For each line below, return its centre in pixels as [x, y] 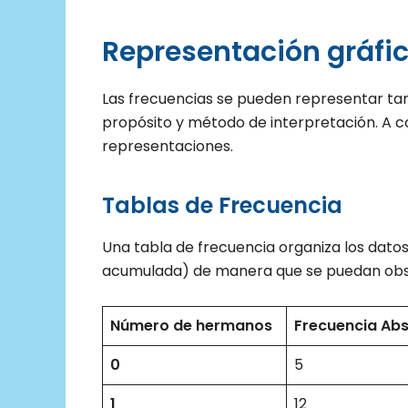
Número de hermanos [191, 326]
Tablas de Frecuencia [222, 206]
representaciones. [168, 147]
